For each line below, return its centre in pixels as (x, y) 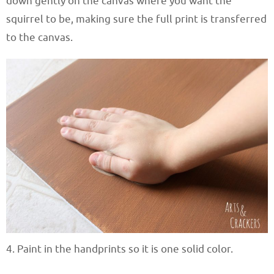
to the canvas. (39, 38)
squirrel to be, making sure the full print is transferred (136, 20)
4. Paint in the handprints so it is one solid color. (120, 250)
